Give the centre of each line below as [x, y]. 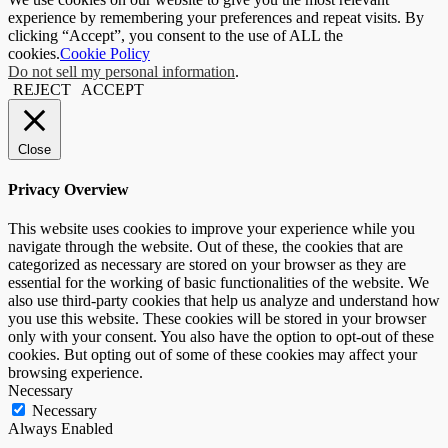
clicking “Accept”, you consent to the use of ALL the [175, 35]
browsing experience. [75, 373]
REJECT [42, 89]
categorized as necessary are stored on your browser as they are [207, 265]
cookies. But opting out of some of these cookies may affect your [212, 355]
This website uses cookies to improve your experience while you [211, 229]
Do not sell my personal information [121, 71]
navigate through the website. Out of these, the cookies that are [205, 247]
